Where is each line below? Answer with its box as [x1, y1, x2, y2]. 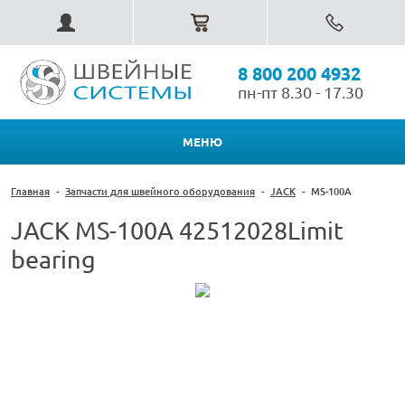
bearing [11, 246, 96, 274]
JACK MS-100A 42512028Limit [11, 217, 344, 245]
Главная [11, 186, 50, 198]
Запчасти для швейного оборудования [65, 186, 255, 198]
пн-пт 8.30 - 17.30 [238, 83, 363, 101]
